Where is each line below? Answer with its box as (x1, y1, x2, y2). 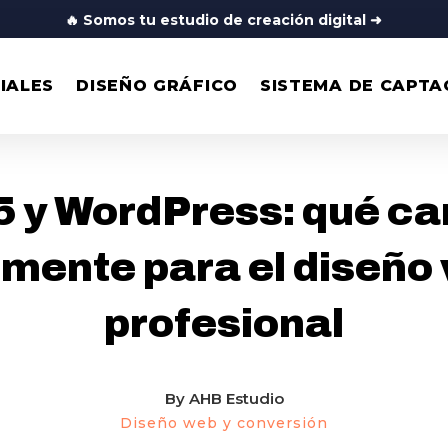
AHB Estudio (188, 388, 284, 408)
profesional (104, 302, 344, 345)
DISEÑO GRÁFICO (76, 76, 238, 95)
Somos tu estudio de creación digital (83, 11, 367, 29)
